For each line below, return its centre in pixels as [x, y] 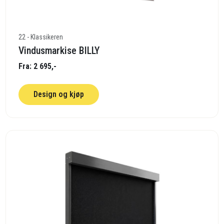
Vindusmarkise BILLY [59, 50]
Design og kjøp [59, 94]
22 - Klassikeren [41, 37]
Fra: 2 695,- [38, 66]
